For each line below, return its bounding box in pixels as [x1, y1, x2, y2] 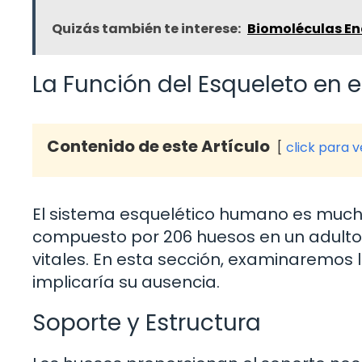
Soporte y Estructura [32, 307, 261, 339]
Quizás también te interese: [52, 19, 241, 39]
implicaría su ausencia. [32, 271, 220, 294]
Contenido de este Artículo [47, 135, 270, 158]
